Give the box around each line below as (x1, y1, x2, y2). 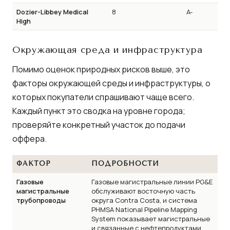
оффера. (12, 132, 47, 144)
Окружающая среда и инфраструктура (12, 45, 203, 55)
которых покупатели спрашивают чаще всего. (12, 91, 194, 103)
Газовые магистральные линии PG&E (91, 177, 213, 186)
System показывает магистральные (91, 214, 210, 223)
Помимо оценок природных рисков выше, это (12, 63, 190, 75)
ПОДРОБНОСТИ (91, 159, 160, 167)
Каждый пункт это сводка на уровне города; (12, 105, 185, 117)
